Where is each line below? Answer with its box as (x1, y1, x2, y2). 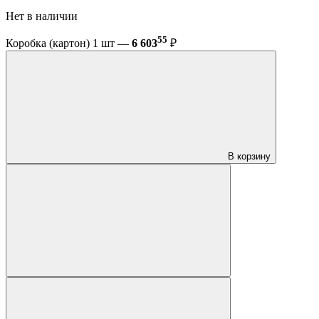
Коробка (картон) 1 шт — (6, 37, 132, 50)
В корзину (228, 151, 271, 162)
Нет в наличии (6, 9, 80, 22)
